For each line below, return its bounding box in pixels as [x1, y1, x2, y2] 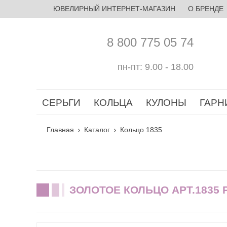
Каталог [84, 126, 110, 134]
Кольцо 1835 [120, 126, 162, 134]
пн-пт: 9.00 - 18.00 [118, 61, 194, 72]
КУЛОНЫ [146, 97, 186, 108]
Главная [47, 126, 74, 134]
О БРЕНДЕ [187, 5, 223, 13]
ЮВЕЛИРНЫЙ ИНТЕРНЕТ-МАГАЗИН [53, 5, 175, 13]
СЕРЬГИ [42, 97, 81, 108]
